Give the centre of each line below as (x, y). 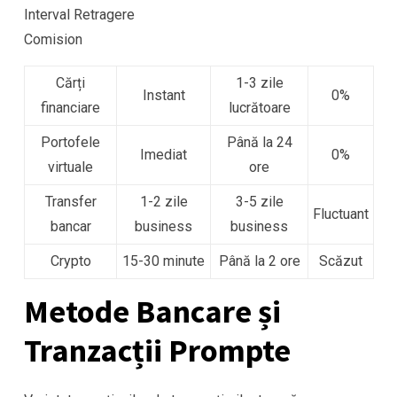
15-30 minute (163, 261)
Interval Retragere (79, 15)
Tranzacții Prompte (157, 351)
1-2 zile (163, 202)
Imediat (163, 155)
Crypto (70, 261)
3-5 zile (259, 202)
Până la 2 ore (259, 261)
